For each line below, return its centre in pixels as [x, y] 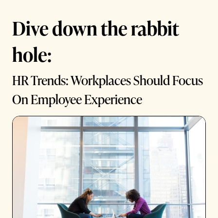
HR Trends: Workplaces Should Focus [107, 80]
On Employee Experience [77, 99]
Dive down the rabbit [95, 28]
